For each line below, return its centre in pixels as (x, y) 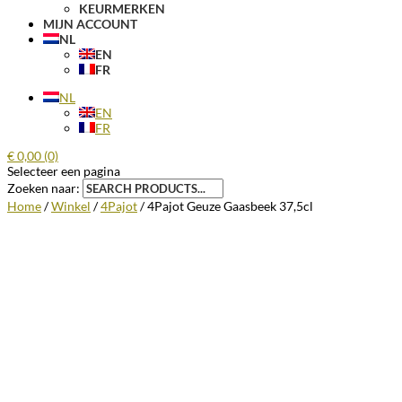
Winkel (71, 206)
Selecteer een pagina (64, 171)
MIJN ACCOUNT (90, 24)
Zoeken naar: (44, 188)
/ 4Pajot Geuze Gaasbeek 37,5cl (225, 206)
